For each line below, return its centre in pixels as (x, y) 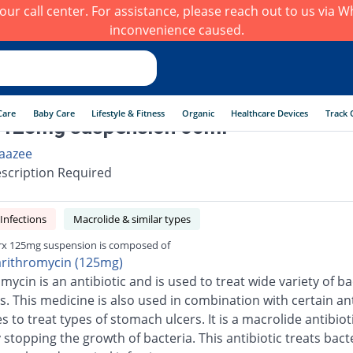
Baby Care (54, 113)
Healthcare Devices (270, 113)
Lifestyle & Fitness (128, 113)
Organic (198, 113)
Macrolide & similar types (132, 219)
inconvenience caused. (176, 30)
